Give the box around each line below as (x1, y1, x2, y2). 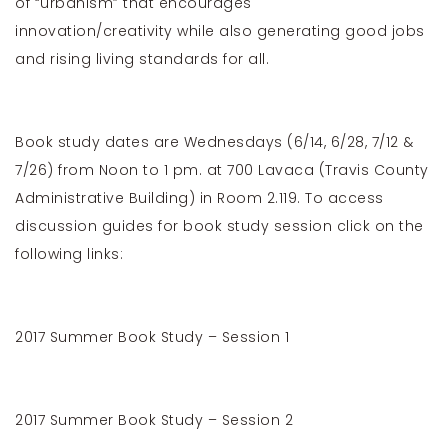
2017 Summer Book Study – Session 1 (15, 327, 289, 347)
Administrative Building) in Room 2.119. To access (15, 188, 384, 208)
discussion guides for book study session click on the (15, 216, 424, 236)
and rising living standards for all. (15, 49, 269, 69)
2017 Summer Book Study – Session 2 (15, 410, 293, 430)
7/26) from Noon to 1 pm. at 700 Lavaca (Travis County (15, 160, 429, 180)
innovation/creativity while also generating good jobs (15, 21, 425, 41)
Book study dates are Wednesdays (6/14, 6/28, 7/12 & (15, 132, 414, 152)
